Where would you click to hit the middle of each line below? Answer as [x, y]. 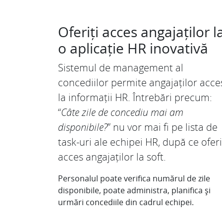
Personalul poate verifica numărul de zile [134, 178]
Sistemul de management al [121, 67]
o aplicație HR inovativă [133, 48]
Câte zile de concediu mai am [122, 112]
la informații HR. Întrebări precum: [135, 97]
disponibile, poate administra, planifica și [134, 190]
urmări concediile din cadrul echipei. [126, 202]
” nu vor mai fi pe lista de [163, 127]
